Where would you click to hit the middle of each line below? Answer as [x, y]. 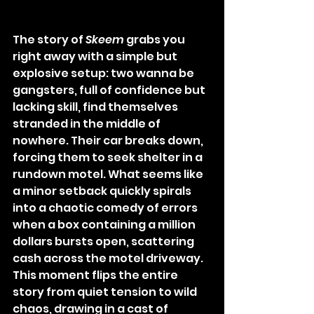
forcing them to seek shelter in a [109, 158]
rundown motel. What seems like [109, 175]
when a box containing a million [105, 225]
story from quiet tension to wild [106, 292]
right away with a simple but [96, 57]
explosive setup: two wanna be [104, 74]
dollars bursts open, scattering [104, 242]
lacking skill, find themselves [96, 107]
